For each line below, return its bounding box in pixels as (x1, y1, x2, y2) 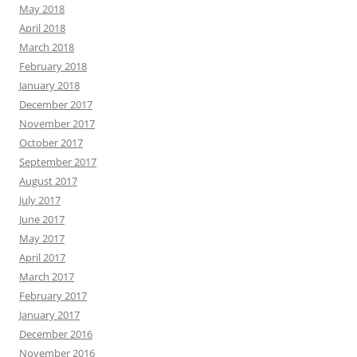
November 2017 (19, 116, 95, 131)
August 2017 (19, 173, 77, 188)
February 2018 (19, 58, 87, 73)
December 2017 (19, 96, 92, 112)
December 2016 (19, 326, 92, 341)
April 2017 (19, 249, 65, 265)
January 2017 (19, 307, 80, 322)
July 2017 (19, 192, 61, 207)
